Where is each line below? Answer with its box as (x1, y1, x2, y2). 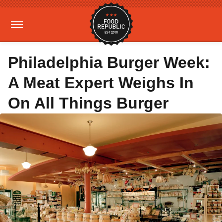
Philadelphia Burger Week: (8, 54, 210, 71)
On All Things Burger (8, 94, 168, 112)
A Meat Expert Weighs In (8, 74, 194, 92)
